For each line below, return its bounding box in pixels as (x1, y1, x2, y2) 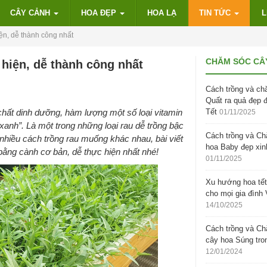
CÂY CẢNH (10, 8, 52, 17)
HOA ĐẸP (81, 8, 119, 17)
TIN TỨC (199, 8, 233, 17)
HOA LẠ (147, 8, 176, 17)
